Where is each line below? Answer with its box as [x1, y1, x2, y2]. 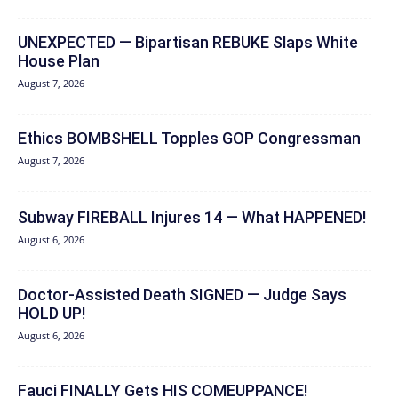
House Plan [18, 52, 99, 70]
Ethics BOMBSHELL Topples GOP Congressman [18, 129, 361, 147]
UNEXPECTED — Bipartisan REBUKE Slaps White [18, 33, 358, 52]
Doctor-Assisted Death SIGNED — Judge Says [18, 285, 346, 304]
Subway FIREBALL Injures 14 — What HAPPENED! [18, 208, 366, 227]
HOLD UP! [18, 304, 85, 322]
